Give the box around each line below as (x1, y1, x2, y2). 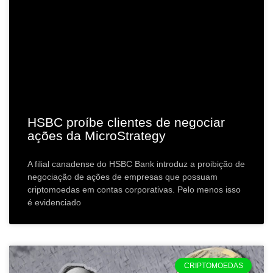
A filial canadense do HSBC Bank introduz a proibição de (27, 158, 245, 169)
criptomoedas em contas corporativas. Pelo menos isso (27, 184, 241, 194)
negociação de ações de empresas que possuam (27, 171, 218, 182)
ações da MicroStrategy (27, 128, 166, 143)
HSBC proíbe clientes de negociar (27, 115, 225, 129)
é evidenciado (27, 197, 81, 207)
